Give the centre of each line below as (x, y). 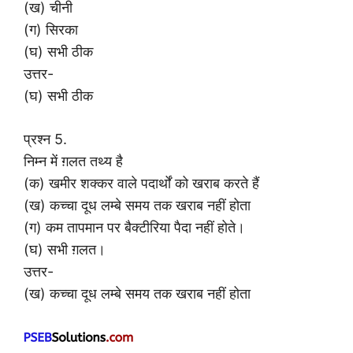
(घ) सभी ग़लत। (65, 249)
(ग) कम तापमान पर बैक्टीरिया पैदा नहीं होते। (134, 227)
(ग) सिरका (51, 29)
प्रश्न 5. (45, 139)
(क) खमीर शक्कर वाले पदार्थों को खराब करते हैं (141, 183)
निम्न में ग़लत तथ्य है (73, 161)
